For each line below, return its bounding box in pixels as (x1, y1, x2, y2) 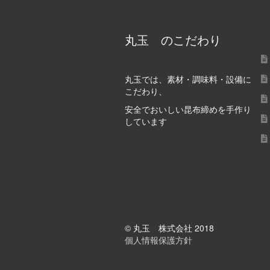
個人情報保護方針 (124, 233, 192, 246)
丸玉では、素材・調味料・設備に (124, 72, 251, 85)
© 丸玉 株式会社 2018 (124, 221, 214, 234)
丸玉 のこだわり (124, 31, 221, 49)
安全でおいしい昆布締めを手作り (124, 102, 251, 115)
